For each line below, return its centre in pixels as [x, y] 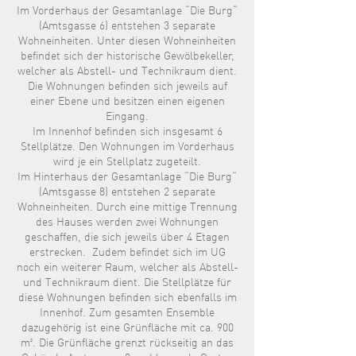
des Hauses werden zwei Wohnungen [127, 222]
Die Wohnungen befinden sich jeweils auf [127, 87]
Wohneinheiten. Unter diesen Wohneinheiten [127, 41]
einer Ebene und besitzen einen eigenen [127, 102]
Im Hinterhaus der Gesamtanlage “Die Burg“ [127, 177]
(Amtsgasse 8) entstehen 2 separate [127, 192]
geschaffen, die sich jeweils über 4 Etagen [127, 238]
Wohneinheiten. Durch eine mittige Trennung [127, 207]
